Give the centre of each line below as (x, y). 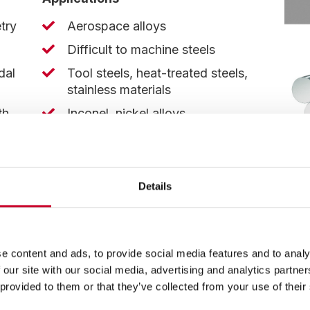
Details (155, 186)
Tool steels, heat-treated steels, (158, 73)
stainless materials (119, 89)
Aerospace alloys (117, 26)
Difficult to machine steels (142, 49)
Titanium (92, 136)
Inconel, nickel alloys (127, 113)
